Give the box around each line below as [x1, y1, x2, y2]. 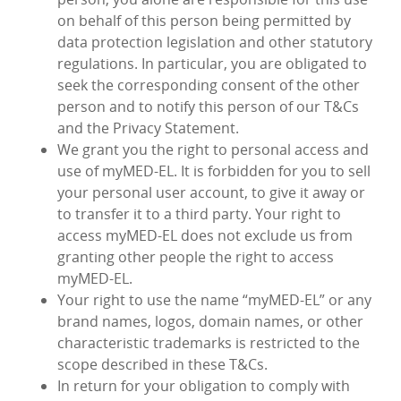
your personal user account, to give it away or [57, 183, 365, 203]
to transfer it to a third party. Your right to [57, 204, 341, 225]
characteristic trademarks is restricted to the [57, 333, 360, 354]
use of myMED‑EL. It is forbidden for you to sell [57, 161, 371, 182]
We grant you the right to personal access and [57, 140, 369, 160]
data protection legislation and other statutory [57, 32, 372, 53]
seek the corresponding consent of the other [57, 75, 360, 96]
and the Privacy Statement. [57, 118, 239, 139]
